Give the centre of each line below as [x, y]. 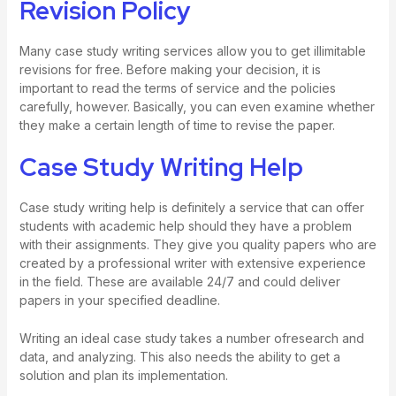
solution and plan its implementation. [123, 376]
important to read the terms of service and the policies [177, 88]
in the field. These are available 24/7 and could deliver [179, 281]
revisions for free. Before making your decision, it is [170, 69]
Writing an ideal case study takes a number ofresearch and [191, 339]
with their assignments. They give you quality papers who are [198, 244]
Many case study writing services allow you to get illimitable [192, 50]
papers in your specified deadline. [119, 300]
